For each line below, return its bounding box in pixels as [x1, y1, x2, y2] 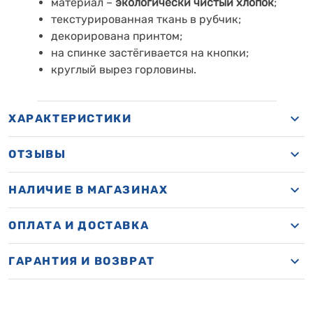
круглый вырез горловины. [50, 63, 196, 76]
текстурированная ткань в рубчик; [50, 13, 241, 26]
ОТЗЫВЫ [8, 147, 66, 161]
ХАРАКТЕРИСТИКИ [8, 112, 132, 125]
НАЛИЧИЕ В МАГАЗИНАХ [8, 183, 168, 196]
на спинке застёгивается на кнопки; [50, 46, 249, 59]
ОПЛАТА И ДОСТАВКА [8, 219, 150, 232]
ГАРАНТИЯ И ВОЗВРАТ [8, 254, 155, 268]
